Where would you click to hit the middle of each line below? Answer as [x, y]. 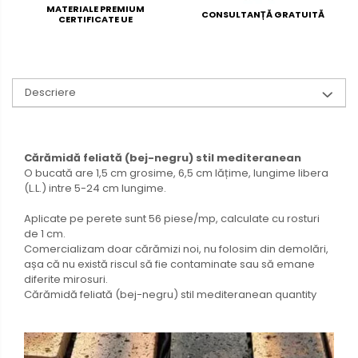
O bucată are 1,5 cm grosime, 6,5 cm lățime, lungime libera [176, 173]
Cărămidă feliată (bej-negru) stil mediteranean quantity [170, 295]
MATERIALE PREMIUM [95, 9]
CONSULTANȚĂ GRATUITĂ [263, 14]
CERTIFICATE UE [95, 20]
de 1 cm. [45, 234]
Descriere [50, 93]
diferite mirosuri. [66, 280]
